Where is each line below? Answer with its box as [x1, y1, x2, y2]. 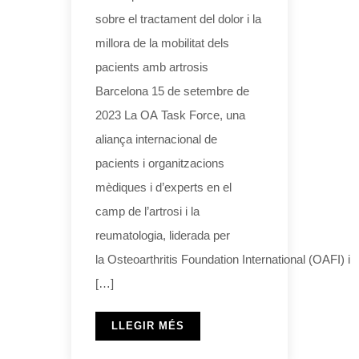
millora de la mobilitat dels [95, 35, 229, 50]
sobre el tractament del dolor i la [95, 11, 261, 26]
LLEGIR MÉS [111, 319, 184, 332]
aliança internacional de [95, 131, 217, 146]
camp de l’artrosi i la [95, 204, 200, 218]
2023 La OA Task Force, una [95, 107, 245, 122]
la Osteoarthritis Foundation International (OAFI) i [95, 252, 350, 266]
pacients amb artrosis [95, 59, 208, 74]
